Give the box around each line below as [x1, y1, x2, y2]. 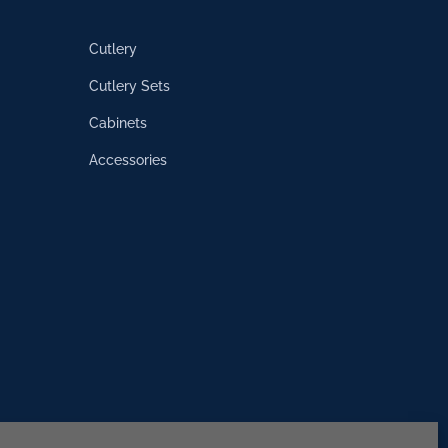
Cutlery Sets [89, 78, 171, 95]
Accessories [89, 152, 168, 169]
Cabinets [89, 115, 148, 132]
